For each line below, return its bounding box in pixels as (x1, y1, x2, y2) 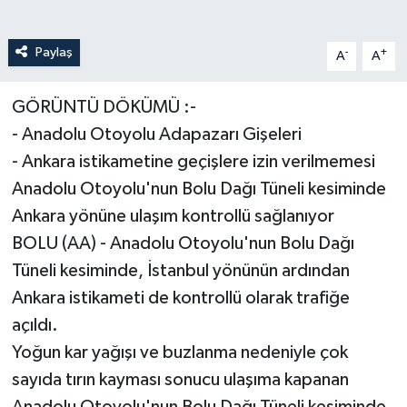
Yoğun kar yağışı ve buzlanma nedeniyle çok (11, 342, 348, 362)
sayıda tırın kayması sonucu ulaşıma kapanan (11, 370, 349, 389)
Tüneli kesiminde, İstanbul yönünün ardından (11, 261, 350, 280)
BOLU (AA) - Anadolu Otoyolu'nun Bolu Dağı (11, 233, 354, 253)
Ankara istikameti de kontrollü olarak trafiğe (11, 288, 350, 307)
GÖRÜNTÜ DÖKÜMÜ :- (11, 97, 196, 116)
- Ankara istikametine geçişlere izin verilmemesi (11, 152, 375, 171)
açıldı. (11, 315, 58, 334)
